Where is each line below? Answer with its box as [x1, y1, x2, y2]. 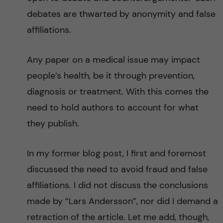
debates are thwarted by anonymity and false [26, 8, 216, 20]
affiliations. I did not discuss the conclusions [26, 179, 208, 191]
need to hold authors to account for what [26, 102, 199, 113]
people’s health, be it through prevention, [26, 70, 195, 82]
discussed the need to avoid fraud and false [26, 163, 208, 175]
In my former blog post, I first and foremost [26, 147, 206, 159]
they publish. [26, 117, 79, 129]
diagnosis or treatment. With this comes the [26, 86, 209, 98]
